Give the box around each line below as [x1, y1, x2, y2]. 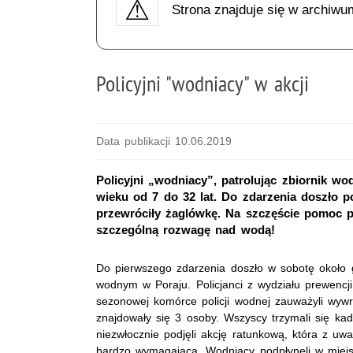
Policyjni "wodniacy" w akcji [96, 69, 309, 97]
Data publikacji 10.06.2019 [96, 134, 232, 147]
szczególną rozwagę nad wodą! [96, 222, 275, 236]
